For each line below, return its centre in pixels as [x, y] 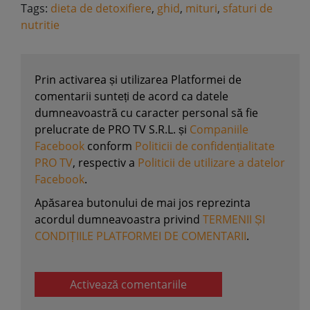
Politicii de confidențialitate [205, 146]
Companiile [219, 129]
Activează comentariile [128, 284]
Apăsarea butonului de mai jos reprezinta [143, 203]
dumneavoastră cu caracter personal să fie [146, 113]
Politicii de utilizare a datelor [211, 163]
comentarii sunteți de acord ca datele [131, 96]
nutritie [40, 25]
